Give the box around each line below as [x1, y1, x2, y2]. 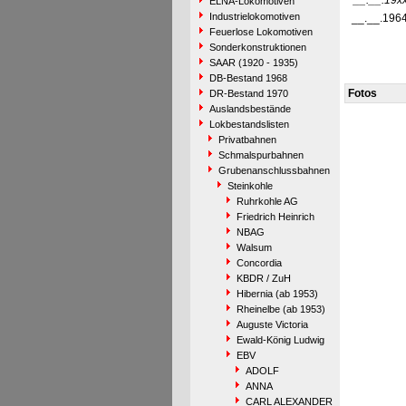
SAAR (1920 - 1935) [208, 57, 298, 68]
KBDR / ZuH [236, 273, 291, 284]
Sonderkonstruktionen [208, 42, 306, 53]
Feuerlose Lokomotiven [208, 26, 313, 37]
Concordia [236, 257, 282, 268]
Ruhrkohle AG [236, 196, 298, 207]
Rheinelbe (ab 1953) [236, 304, 325, 314]
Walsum [236, 242, 272, 253]
